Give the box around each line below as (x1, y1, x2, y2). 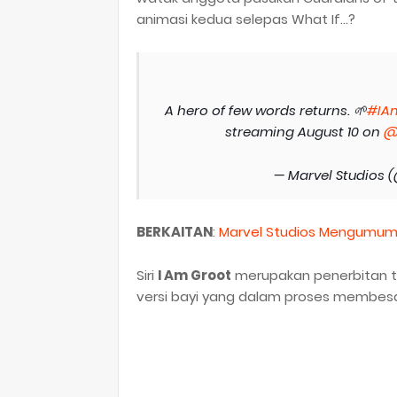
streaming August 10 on (224, 122, 384, 142)
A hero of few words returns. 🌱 (165, 101, 367, 121)
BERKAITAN (136, 222, 213, 242)
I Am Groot (158, 266, 231, 285)
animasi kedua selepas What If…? (136, 10, 355, 29)
